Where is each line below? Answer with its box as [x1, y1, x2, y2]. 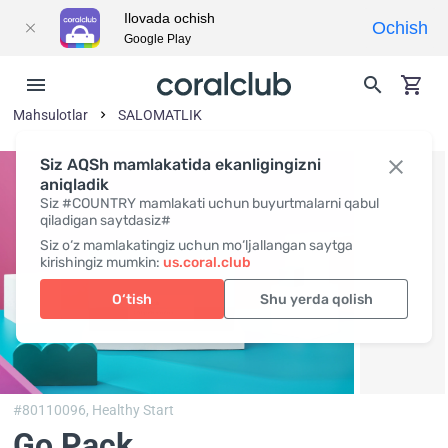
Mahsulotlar [13, 107, 89, 123]
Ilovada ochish [124, 10, 215, 26]
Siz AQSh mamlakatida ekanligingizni [40, 155, 321, 174]
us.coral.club [163, 254, 251, 271]
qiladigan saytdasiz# [40, 212, 171, 229]
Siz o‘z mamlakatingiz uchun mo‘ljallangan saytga [40, 237, 353, 254]
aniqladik [40, 175, 109, 194]
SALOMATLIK [118, 107, 203, 123]
